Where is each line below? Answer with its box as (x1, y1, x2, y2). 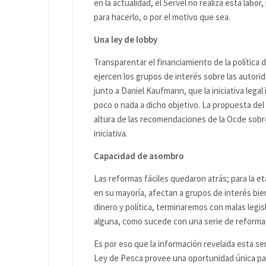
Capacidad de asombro (94, 150, 184, 161)
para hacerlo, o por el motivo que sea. (94, 11, 230, 23)
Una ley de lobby (94, 34, 157, 45)
